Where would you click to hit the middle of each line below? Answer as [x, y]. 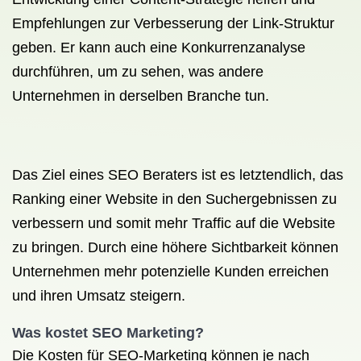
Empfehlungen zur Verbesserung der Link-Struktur [173, 23]
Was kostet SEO [67, 333]
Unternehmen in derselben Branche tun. [141, 96]
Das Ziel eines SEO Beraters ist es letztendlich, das [178, 175]
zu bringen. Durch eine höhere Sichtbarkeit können [175, 247]
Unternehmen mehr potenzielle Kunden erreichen [170, 272]
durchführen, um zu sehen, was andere [138, 72]
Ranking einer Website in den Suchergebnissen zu [174, 199]
